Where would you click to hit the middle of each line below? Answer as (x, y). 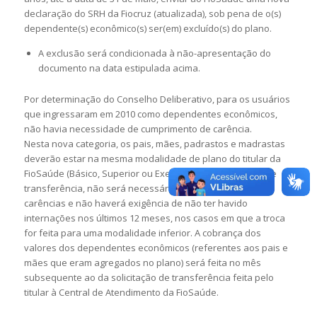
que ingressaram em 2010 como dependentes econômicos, (150, 114)
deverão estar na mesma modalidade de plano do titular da (152, 159)
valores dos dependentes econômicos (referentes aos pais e (156, 248)
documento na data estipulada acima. (119, 68)
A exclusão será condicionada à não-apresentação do (154, 53)
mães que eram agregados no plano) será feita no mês (142, 263)
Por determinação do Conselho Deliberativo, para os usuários (157, 99)
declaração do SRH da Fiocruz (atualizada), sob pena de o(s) (152, 14)
